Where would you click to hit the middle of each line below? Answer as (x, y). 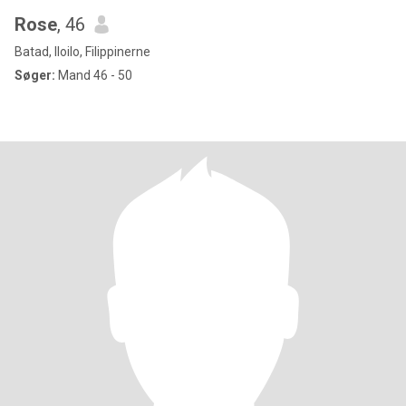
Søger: (35, 75)
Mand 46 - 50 (94, 75)
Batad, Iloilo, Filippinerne (82, 52)
